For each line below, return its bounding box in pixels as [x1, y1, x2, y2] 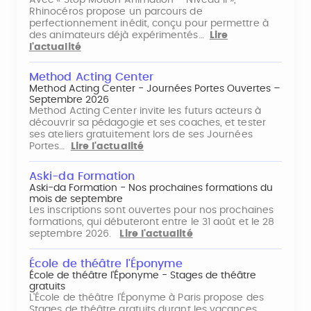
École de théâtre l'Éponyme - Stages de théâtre [29, 271, 256, 280]
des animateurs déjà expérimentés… [29, 31, 210, 40]
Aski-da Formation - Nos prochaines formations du [29, 183, 273, 193]
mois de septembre [29, 194, 123, 204]
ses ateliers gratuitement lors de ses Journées [29, 130, 253, 140]
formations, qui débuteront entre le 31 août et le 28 [29, 217, 275, 227]
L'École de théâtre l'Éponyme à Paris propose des [29, 293, 264, 303]
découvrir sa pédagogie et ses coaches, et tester [29, 118, 266, 128]
